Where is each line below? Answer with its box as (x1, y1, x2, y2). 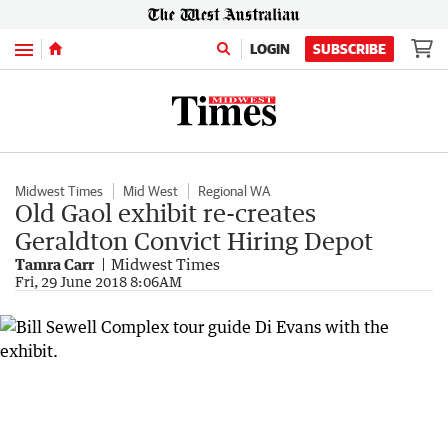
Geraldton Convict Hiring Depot (15, 226, 373, 255)
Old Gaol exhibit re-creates (15, 198, 316, 227)
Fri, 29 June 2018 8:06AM (15, 273, 182, 290)
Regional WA (198, 183, 270, 199)
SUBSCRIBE (313, 41, 386, 57)
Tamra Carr (15, 255, 94, 273)
